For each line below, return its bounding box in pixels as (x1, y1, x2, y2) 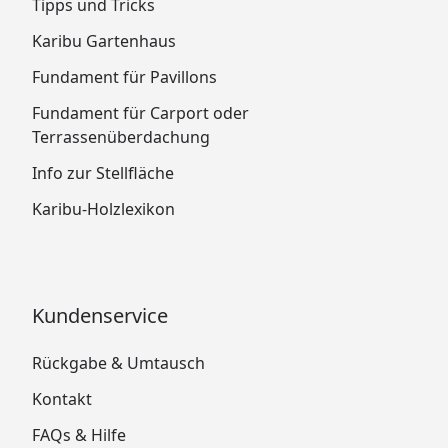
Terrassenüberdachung (32, 125, 210, 148)
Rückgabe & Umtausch (32, 351, 205, 374)
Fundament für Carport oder (32, 101, 249, 124)
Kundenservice (32, 301, 168, 329)
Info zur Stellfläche (32, 161, 174, 184)
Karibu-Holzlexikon (32, 197, 175, 220)
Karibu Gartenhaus (32, 29, 176, 52)
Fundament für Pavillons (32, 65, 217, 88)
